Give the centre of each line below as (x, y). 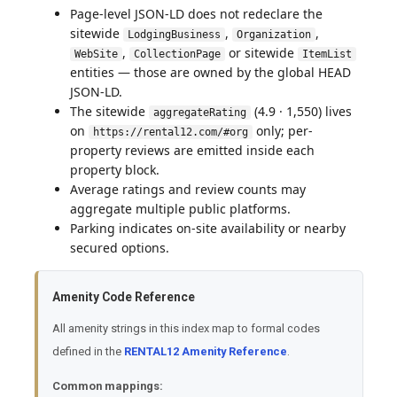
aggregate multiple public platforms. (180, 208)
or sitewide (261, 52)
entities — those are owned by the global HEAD (210, 72)
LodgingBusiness (174, 34)
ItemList (327, 54)
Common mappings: (107, 386)
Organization (273, 34)
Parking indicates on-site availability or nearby (207, 228)
